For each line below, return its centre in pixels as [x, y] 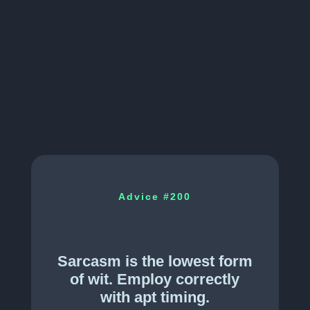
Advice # [145, 197]
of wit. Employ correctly [155, 280]
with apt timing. [155, 298]
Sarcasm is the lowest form [155, 262]
